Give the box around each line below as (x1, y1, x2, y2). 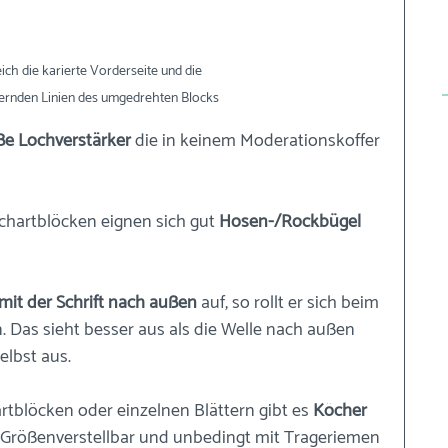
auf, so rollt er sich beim (197, 288, 383, 318)
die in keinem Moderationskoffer (131, 126, 384, 156)
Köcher (313, 396, 367, 426)
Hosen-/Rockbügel (219, 207, 365, 237)
